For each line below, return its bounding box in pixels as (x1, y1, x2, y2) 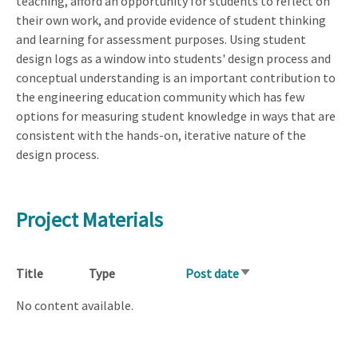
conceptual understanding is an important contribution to (16, 69, 336, 86)
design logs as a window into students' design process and (16, 50, 331, 66)
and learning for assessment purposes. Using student (16, 30, 306, 47)
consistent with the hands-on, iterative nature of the (16, 126, 306, 143)
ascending (239, 286, 294, 303)
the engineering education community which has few (16, 88, 304, 105)
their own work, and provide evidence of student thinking (16, 11, 326, 28)
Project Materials (16, 206, 163, 233)
